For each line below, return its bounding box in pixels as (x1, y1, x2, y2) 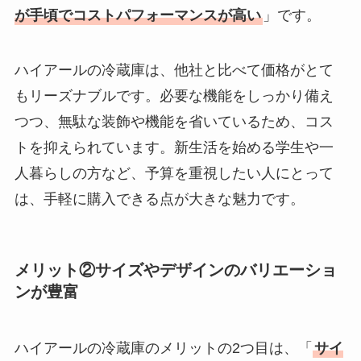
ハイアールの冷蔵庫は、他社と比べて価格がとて (14, 62, 334, 79)
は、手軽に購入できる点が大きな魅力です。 (14, 191, 305, 208)
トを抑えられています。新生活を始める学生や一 (14, 139, 334, 156)
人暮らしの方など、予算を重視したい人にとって (14, 165, 334, 182)
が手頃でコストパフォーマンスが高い (14, 7, 261, 24)
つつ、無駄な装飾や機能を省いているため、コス (14, 114, 334, 131)
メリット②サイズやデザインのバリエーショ (14, 261, 337, 280)
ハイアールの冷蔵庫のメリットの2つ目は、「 (14, 339, 313, 356)
